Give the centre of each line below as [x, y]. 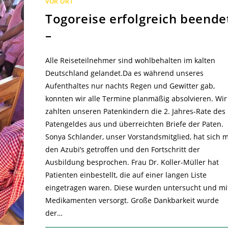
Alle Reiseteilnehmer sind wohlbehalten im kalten [130, 61]
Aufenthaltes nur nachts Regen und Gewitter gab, [130, 86]
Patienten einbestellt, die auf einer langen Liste [126, 175]
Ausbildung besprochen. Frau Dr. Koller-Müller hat [132, 162]
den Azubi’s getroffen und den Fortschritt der [122, 150]
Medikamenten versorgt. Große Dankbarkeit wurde [132, 201]
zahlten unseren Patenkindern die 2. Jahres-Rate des [135, 111]
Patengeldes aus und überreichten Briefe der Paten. [134, 124]
